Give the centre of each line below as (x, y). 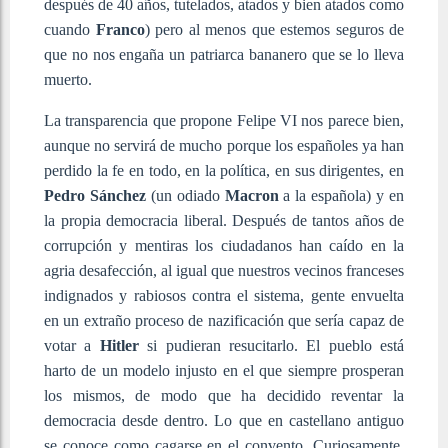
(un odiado (185, 195)
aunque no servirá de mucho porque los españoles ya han (224, 145)
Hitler (119, 345)
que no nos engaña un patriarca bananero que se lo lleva (224, 54)
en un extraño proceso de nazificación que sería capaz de (224, 320)
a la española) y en (341, 195)
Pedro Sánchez (95, 195)
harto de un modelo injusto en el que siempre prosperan (224, 370)
